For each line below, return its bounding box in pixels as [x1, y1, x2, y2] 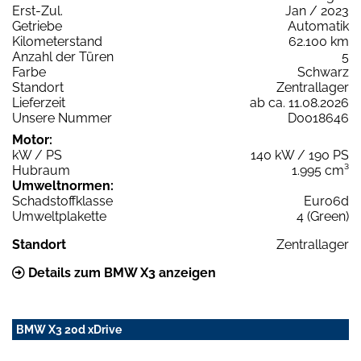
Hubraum [12, 162, 70, 178]
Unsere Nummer [12, 110, 112, 126]
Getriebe [12, 18, 62, 34]
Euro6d [304, 193, 349, 209]
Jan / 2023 [285, 2, 349, 19]
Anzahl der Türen [12, 48, 114, 64]
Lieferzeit [12, 94, 65, 110]
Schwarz [297, 64, 349, 80]
